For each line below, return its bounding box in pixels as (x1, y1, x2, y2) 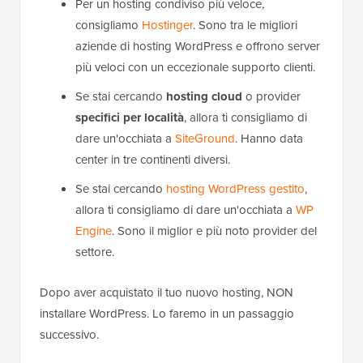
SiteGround (175, 130, 235, 148)
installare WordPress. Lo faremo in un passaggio (40, 305, 294, 323)
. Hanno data (235, 130, 303, 148)
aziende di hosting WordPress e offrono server (75, 37, 320, 56)
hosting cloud (166, 88, 242, 106)
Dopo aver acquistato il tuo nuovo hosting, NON (40, 284, 293, 302)
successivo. (40, 326, 99, 344)
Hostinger (142, 16, 193, 35)
